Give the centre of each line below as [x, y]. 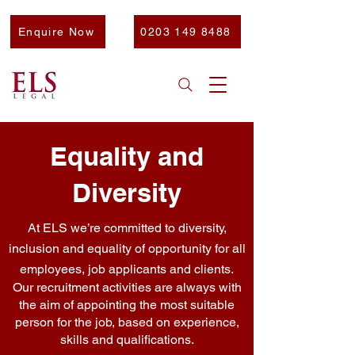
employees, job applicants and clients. [127, 269]
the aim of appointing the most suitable [127, 305]
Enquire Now [56, 32]
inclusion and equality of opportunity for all [127, 248]
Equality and [127, 156]
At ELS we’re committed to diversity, [127, 228]
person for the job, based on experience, [127, 322]
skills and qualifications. [127, 340]
